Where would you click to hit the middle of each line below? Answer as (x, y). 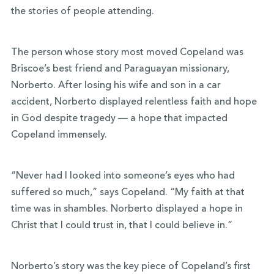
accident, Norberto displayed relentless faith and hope (134, 102)
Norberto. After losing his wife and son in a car (116, 85)
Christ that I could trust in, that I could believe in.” (121, 225)
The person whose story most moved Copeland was (127, 52)
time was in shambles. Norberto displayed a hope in (127, 209)
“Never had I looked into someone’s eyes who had (123, 176)
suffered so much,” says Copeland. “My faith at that (128, 192)
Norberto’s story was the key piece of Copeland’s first (131, 266)
